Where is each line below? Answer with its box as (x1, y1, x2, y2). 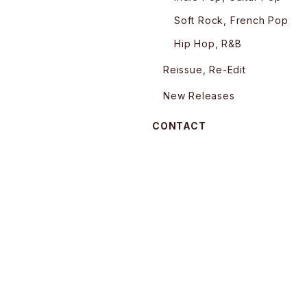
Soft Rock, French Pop (174, 14, 288, 26)
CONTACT (152, 120, 206, 132)
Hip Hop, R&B (174, 38, 242, 49)
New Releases (163, 90, 235, 101)
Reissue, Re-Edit (163, 64, 246, 75)
